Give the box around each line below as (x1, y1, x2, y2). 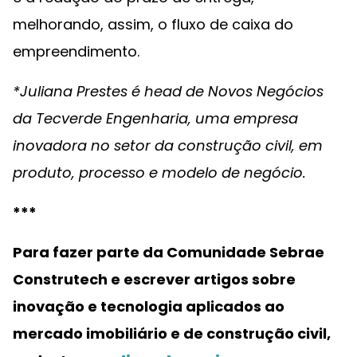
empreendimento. (13, 41, 139, 61)
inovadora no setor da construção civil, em (13, 135, 323, 155)
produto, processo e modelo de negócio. (13, 163, 310, 182)
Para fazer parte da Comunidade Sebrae (13, 242, 324, 262)
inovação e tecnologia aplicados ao (13, 296, 284, 316)
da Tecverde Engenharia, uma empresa (13, 108, 298, 128)
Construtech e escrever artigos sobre (13, 269, 296, 289)
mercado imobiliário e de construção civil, (13, 324, 331, 343)
